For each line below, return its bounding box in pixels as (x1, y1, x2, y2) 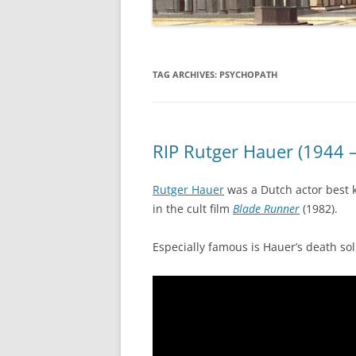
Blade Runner (233, 200, 300, 216)
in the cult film (153, 200, 233, 216)
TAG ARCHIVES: (153, 68, 219, 80)
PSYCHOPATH (219, 68, 277, 80)
